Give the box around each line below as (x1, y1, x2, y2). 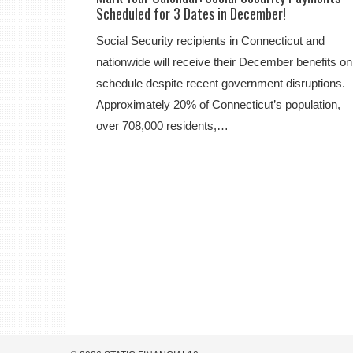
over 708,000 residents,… (96, 119, 229, 132)
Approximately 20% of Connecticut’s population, (96, 98, 340, 111)
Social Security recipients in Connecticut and (96, 34, 325, 47)
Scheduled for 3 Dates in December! (96, 3, 286, 24)
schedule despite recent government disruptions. (96, 76, 345, 90)
